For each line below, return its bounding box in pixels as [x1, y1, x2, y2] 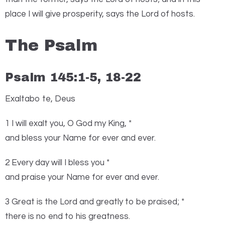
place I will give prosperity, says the [5, 10, 139, 19]
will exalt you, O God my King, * [16, 119, 132, 128]
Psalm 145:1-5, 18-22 [5, 71, 141, 84]
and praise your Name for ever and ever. [5, 172, 159, 182]
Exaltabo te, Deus [5, 94, 75, 103]
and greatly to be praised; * [79, 197, 184, 206]
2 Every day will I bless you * [5, 158, 109, 167]
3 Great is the [5, 197, 58, 206]
